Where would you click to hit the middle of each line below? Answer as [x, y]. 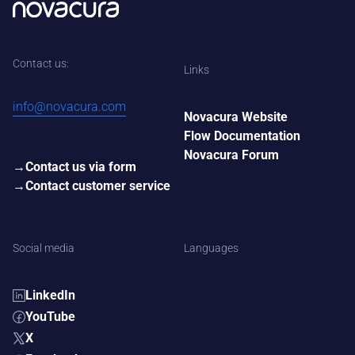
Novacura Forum [231, 155]
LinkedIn [50, 296]
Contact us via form [81, 167]
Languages [211, 248]
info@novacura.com [69, 107]
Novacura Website [236, 117]
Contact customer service [98, 186]
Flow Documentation [242, 136]
